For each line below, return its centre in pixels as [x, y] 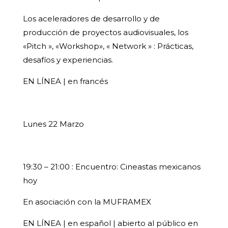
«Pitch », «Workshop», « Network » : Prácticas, [108, 46]
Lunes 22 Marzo [53, 124]
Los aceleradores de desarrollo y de [91, 19]
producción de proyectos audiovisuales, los [105, 33]
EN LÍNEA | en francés [65, 81]
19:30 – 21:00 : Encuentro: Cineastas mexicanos [111, 167]
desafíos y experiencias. [68, 60]
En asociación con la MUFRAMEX [87, 202]
